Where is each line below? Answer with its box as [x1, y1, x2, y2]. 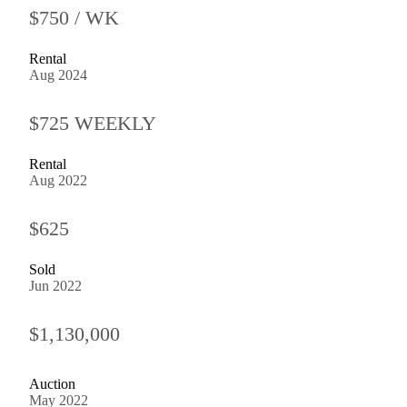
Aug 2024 [29, 66, 87, 83]
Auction [29, 375, 75, 392]
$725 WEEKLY [29, 111, 156, 134]
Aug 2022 [29, 172, 87, 188]
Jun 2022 [29, 277, 82, 293]
